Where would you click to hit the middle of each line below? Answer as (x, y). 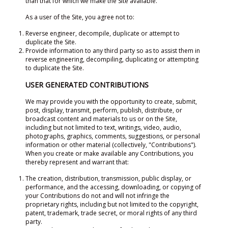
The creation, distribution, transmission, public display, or (108, 178)
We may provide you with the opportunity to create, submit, (111, 102)
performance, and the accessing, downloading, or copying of (113, 187)
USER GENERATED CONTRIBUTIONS (87, 85)
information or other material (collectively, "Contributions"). (111, 145)
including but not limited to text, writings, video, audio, (103, 127)
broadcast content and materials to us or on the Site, (101, 119)
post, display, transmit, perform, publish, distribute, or (104, 110)
